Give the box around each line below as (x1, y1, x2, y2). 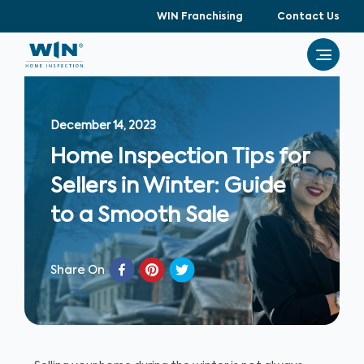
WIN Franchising (157, 12, 243, 22)
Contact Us (277, 12, 340, 22)
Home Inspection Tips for (50, 147, 309, 168)
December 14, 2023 (50, 120, 156, 132)
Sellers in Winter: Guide (50, 176, 286, 197)
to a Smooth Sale (50, 206, 229, 227)
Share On (50, 265, 105, 276)
